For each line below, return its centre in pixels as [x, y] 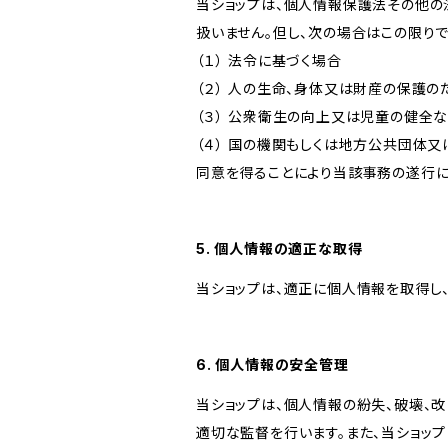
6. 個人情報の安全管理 [272, 364]
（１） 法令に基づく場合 [269, 60]
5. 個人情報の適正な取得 [279, 248]
